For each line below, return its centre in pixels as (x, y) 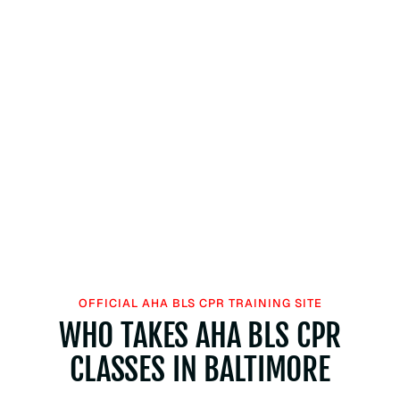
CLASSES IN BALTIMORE (200, 369)
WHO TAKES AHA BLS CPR (200, 335)
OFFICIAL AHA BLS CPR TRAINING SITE (200, 303)
